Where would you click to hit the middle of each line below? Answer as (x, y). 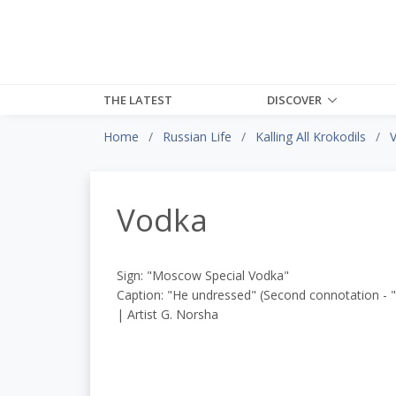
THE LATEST (138, 99)
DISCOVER (295, 99)
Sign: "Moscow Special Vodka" (203, 275)
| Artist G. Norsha (168, 314)
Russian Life (197, 136)
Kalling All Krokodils (311, 136)
